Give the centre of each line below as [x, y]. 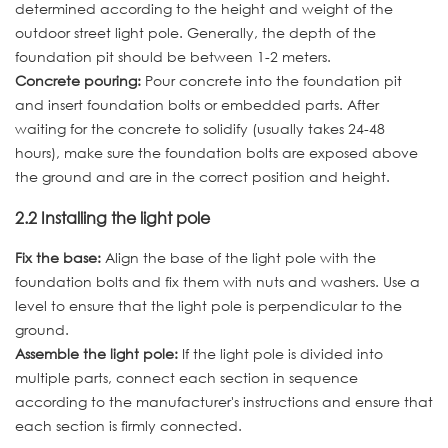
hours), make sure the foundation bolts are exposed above [216, 153]
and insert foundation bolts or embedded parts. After [197, 105]
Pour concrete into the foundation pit [271, 81]
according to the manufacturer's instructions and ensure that [224, 401]
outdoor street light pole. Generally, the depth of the [195, 33]
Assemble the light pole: [96, 353]
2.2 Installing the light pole [112, 217]
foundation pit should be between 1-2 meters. [173, 57]
